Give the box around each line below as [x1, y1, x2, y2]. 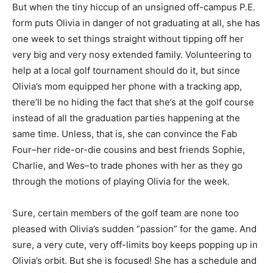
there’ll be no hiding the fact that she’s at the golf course [12, 96, 254, 108]
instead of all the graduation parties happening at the [12, 112, 240, 124]
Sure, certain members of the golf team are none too [12, 207, 239, 219]
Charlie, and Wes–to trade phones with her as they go [12, 160, 243, 171]
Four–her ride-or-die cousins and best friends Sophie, [12, 144, 245, 155]
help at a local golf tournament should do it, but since [12, 65, 240, 76]
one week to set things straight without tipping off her [12, 33, 244, 44]
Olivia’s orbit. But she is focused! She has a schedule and [12, 255, 257, 266]
